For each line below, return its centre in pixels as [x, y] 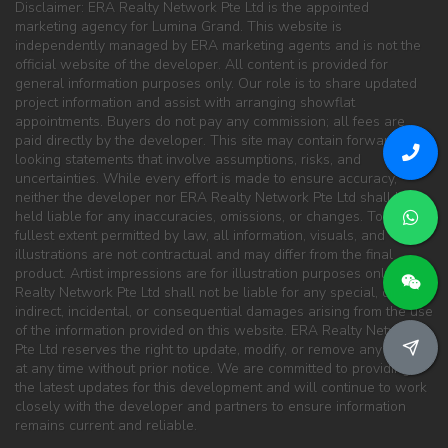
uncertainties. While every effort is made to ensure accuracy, [206, 179]
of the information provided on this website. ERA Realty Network [217, 331]
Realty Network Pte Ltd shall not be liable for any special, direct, [217, 293]
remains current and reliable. [106, 426]
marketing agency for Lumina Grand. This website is [178, 27]
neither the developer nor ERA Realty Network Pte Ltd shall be [213, 198]
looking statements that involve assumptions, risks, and [188, 160]
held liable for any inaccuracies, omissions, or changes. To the [211, 217]
